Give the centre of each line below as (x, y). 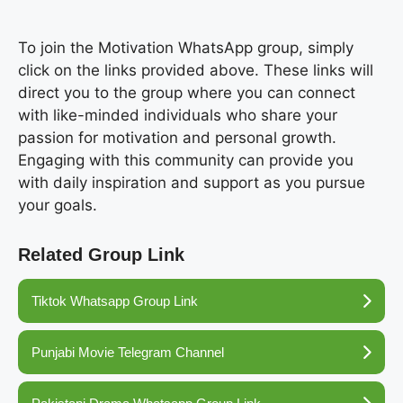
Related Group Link (101, 254)
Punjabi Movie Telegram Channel (128, 352)
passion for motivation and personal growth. (177, 137)
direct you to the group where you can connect (187, 92)
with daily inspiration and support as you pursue (192, 182)
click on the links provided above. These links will (196, 70)
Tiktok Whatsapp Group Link (115, 300)
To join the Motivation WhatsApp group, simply (186, 47)
